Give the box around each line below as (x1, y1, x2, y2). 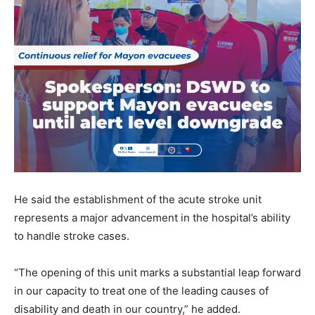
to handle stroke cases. (14, 229, 129, 243)
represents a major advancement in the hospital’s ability (14, 211, 290, 224)
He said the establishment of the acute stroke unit (14, 193, 262, 206)
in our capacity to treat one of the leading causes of (14, 284, 269, 297)
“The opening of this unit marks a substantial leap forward (14, 266, 301, 279)
